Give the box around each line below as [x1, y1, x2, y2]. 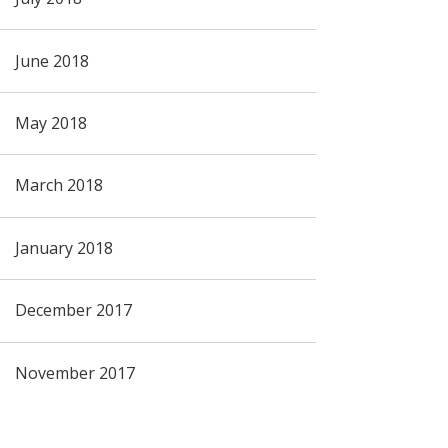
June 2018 [14, 49, 89, 72]
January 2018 [14, 236, 113, 259]
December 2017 [14, 299, 132, 322]
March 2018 [14, 174, 103, 197]
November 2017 [14, 361, 135, 384]
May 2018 [14, 112, 87, 134]
